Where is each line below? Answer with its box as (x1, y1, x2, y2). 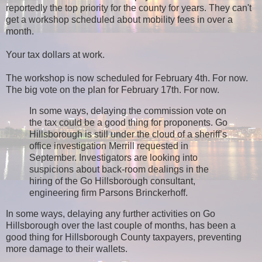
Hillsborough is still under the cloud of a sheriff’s (29, 129, 227, 140)
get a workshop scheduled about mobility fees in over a (6, 15, 233, 25)
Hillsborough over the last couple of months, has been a (6, 220, 236, 231)
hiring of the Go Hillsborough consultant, (29, 176, 195, 187)
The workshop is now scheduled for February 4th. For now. (6, 73, 248, 84)
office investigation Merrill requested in (29, 141, 188, 151)
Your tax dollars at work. (6, 50, 105, 60)
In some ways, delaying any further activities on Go (6, 209, 215, 219)
